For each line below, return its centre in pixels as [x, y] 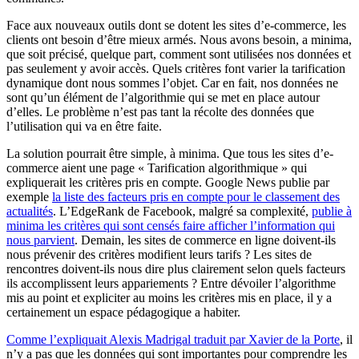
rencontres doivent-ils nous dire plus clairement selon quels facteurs [176, 268]
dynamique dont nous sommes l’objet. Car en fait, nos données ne [172, 83]
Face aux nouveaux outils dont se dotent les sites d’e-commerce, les [176, 25]
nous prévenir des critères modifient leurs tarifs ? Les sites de [159, 254]
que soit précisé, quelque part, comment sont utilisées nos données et [179, 54]
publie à [332, 211]
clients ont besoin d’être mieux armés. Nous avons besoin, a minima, [179, 39]
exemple [29, 196]
